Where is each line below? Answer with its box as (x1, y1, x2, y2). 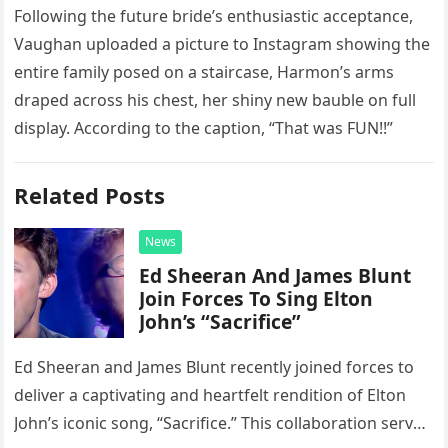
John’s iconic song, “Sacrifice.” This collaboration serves (14, 412, 431, 434)
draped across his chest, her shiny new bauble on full (14, 89, 417, 111)
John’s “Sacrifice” (139, 308, 302, 335)
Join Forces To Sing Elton (139, 285, 374, 312)
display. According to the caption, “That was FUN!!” (14, 117, 394, 139)
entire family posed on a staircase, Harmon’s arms (14, 61, 395, 83)
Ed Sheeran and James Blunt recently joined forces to (14, 356, 415, 378)
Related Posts (14, 180, 166, 210)
